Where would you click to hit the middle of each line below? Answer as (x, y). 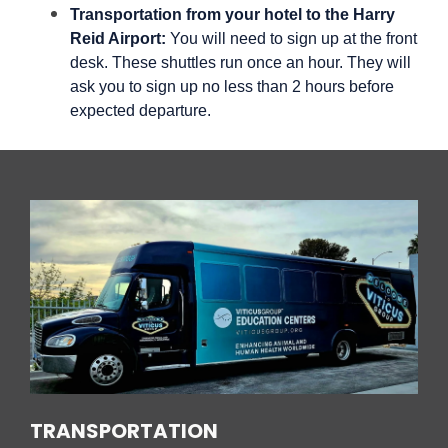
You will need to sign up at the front (293, 39)
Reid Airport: (120, 39)
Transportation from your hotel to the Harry (232, 15)
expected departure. (140, 111)
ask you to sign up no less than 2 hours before (232, 87)
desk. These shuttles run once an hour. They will (240, 63)
